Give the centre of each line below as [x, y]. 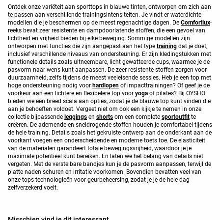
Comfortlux [195, 22]
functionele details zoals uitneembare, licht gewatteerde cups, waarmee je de [109, 62]
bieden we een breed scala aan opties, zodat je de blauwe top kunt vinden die [109, 101]
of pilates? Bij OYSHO [177, 93]
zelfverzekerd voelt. [33, 187]
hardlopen [106, 85]
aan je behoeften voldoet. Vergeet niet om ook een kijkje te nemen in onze [105, 109]
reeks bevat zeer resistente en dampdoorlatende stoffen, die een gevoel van [107, 30]
